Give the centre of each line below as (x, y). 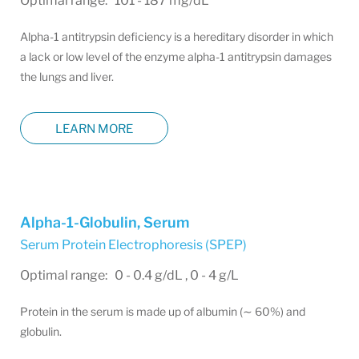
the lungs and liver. (67, 77)
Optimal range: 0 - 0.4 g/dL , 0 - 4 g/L (129, 275)
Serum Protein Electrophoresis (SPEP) (133, 245)
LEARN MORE (94, 129)
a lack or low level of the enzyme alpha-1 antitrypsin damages (176, 56)
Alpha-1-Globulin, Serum (105, 222)
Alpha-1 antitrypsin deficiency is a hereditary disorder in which (177, 36)
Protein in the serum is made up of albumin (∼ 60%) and (163, 311)
